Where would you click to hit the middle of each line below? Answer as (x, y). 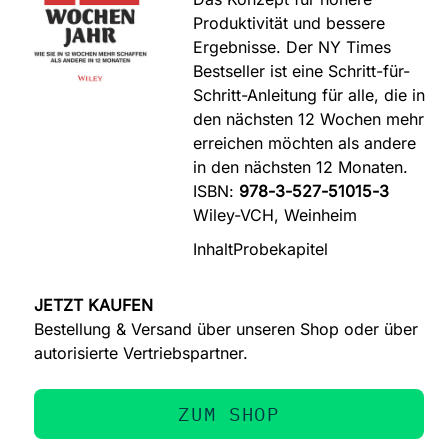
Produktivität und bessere (289, 23)
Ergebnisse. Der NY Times (292, 47)
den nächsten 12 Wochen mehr (309, 119)
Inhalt (213, 248)
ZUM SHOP (229, 413)
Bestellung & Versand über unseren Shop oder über (226, 328)
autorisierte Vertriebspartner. (141, 352)
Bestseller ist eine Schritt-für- (302, 71)
